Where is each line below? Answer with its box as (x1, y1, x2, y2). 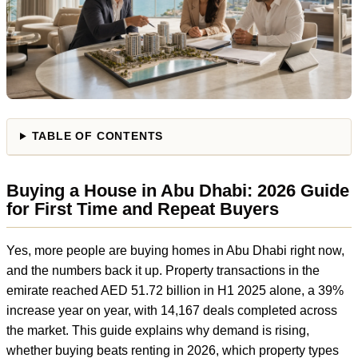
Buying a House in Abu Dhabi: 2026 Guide (6, 181, 349, 201)
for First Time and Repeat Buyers (6, 199, 279, 219)
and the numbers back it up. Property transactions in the (6, 264, 320, 278)
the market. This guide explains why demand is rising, (6, 324, 309, 338)
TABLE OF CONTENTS (31, 130, 164, 142)
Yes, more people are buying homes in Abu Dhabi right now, (6, 244, 344, 258)
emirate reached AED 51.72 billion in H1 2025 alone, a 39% (6, 284, 344, 298)
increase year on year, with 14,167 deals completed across (6, 304, 337, 318)
